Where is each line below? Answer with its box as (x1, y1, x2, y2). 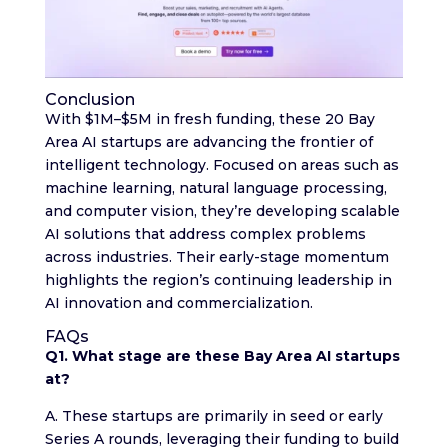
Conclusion (44, 89, 135, 109)
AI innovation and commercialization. (44, 293, 313, 312)
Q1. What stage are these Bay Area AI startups (44, 346, 400, 365)
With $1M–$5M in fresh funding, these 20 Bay (44, 109, 375, 128)
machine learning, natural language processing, (44, 178, 387, 197)
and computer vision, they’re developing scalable (44, 201, 400, 220)
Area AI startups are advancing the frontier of (44, 132, 373, 151)
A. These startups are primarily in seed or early (44, 406, 383, 425)
